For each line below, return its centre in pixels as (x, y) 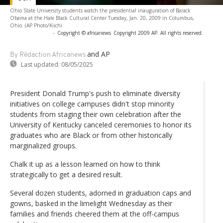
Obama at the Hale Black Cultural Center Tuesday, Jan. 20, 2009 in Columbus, (102, 18)
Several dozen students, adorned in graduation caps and (101, 193)
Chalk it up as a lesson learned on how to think (85, 164)
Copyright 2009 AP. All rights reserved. (158, 33)
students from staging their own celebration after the (96, 114)
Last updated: (40, 64)
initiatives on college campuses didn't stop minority (92, 104)
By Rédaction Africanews (48, 55)
